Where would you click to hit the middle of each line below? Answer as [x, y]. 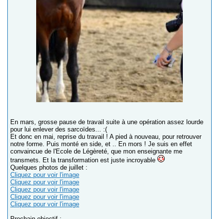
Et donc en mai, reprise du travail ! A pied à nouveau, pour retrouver [106, 136]
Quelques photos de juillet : [49, 167]
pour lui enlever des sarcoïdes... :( [59, 129]
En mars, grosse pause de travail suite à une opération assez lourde [107, 122]
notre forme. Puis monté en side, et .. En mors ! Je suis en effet [101, 144]
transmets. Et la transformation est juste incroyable [84, 160]
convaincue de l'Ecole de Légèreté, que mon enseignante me [96, 151]
